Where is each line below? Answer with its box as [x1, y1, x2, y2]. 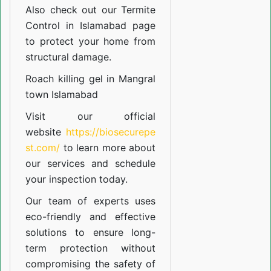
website [25, 126, 67, 139]
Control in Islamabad [25, 19, 127, 32]
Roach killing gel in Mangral [25, 73, 156, 85]
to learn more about [60, 142, 156, 154]
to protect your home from [25, 35, 156, 48]
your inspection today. [25, 173, 128, 186]
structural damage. [25, 51, 111, 64]
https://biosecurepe [66, 126, 156, 139]
